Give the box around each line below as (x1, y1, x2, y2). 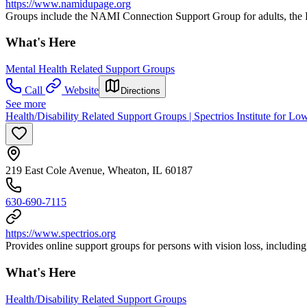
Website (64, 84, 99, 97)
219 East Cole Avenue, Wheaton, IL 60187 (5, 164, 193, 177)
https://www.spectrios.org (5, 228, 116, 240)
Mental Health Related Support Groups (5, 63, 175, 75)
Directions (121, 86, 160, 97)
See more (5, 98, 46, 110)
